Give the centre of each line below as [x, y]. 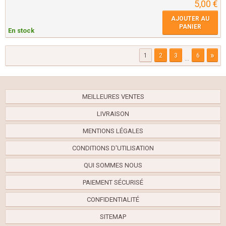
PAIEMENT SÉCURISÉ [113, 183]
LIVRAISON [113, 114]
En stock [21, 31]
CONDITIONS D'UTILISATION [113, 148]
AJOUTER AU [190, 19]
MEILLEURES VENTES [113, 97]
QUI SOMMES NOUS [113, 165]
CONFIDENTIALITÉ [113, 200]
